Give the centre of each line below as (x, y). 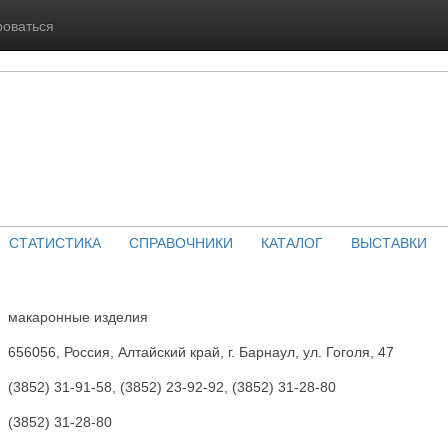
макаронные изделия (78, 317)
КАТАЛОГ (291, 242)
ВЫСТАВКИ (388, 242)
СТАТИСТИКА (54, 242)
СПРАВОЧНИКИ (180, 242)
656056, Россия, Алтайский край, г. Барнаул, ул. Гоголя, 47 (201, 352)
